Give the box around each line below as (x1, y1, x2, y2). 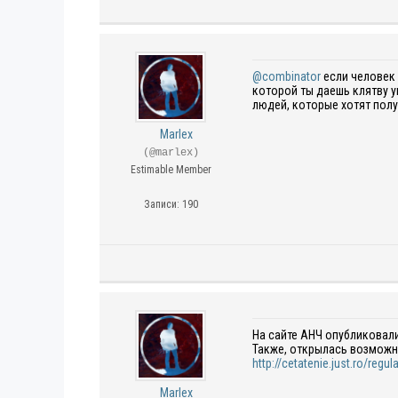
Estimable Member (130, 163, 211, 176)
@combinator (252, 69, 321, 84)
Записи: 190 (143, 198, 198, 211)
